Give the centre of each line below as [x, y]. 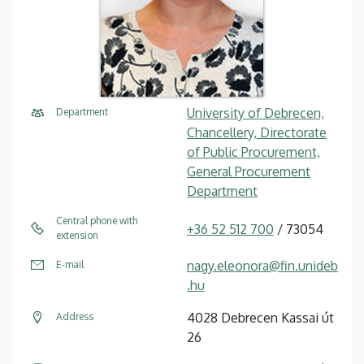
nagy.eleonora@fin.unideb [262, 265]
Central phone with [97, 220]
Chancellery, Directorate [257, 132]
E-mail [70, 264]
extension [77, 235]
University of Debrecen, [256, 113]
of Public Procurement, [253, 152]
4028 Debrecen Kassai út [260, 317]
